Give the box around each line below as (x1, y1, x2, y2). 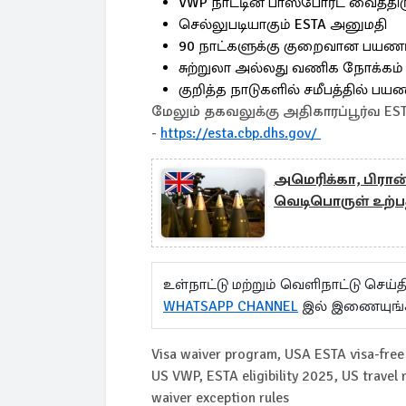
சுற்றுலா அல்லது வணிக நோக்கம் (179, 59, 403, 77)
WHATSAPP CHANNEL (163, 297, 298, 315)
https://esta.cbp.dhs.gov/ (160, 124, 321, 142)
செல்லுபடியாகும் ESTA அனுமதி (179, 15, 387, 34)
